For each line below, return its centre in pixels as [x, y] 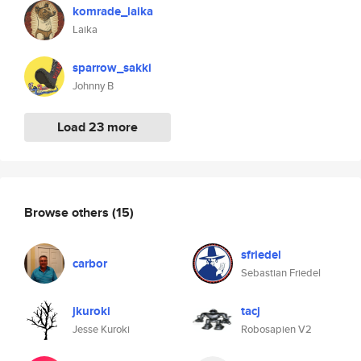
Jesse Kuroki [101, 329]
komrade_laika [113, 11]
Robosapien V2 [276, 329]
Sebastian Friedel [281, 273]
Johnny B [93, 86]
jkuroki [91, 311]
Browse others [68, 212]
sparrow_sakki [112, 68]
